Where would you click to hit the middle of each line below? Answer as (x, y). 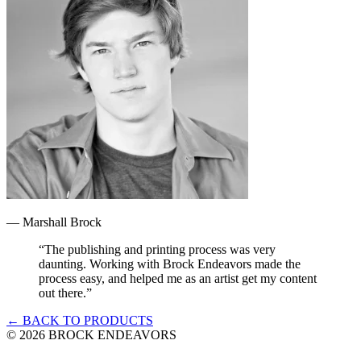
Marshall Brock (62, 222)
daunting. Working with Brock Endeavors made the (170, 263)
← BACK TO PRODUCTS (80, 320)
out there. (62, 293)
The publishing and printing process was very (160, 249)
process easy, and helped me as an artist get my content (178, 278)
